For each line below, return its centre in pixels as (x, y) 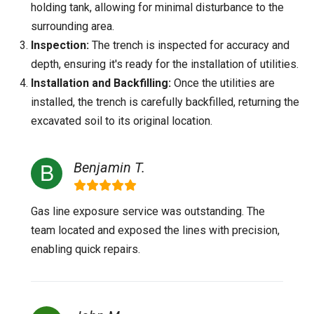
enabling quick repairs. (86, 249)
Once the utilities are (223, 83)
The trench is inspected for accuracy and (189, 45)
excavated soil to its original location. (122, 121)
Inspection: (60, 45)
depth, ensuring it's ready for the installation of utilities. (165, 64)
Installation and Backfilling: (101, 83)
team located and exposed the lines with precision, (155, 230)
